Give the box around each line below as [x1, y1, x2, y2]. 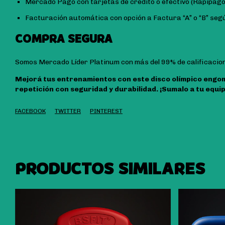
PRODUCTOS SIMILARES [15, 156, 205, 181]
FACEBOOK [15, 107, 46, 115]
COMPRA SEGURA [15, 31, 113, 48]
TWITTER [55, 107, 81, 115]
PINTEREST [90, 107, 123, 115]
